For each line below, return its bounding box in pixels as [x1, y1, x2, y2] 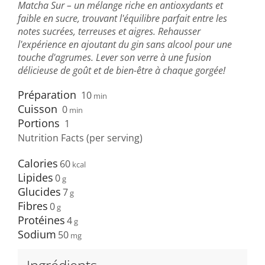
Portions [18, 116, 60, 131]
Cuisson [18, 102, 57, 117]
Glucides [18, 184, 61, 199]
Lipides [18, 170, 53, 185]
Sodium [18, 227, 56, 241]
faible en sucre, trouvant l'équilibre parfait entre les [18, 12, 227, 25]
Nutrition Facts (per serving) [18, 131, 143, 145]
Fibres [18, 198, 48, 213]
